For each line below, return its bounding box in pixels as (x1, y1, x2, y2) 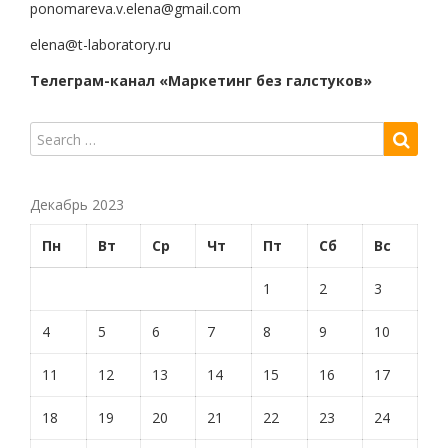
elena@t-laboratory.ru (30, 35, 171, 54)
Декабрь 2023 (30, 195, 124, 214)
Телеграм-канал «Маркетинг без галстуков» (30, 71, 372, 90)
